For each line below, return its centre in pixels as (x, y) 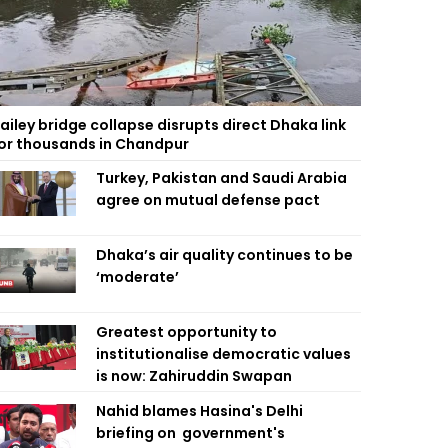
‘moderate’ (137, 277)
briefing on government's (190, 433)
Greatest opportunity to (186, 332)
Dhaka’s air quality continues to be (224, 255)
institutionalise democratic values (223, 354)
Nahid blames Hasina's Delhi (199, 411)
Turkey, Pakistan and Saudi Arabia (221, 178)
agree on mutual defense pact (208, 200)
